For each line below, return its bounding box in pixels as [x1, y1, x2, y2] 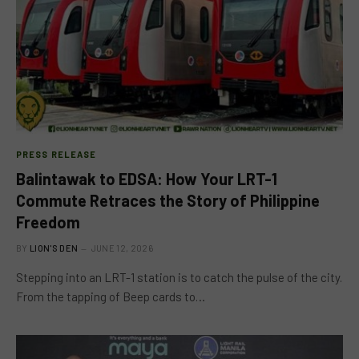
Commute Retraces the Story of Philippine [16, 191, 320, 210]
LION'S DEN [30, 243, 79, 253]
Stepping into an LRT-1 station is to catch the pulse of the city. [16, 270, 342, 284]
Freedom [16, 212, 80, 232]
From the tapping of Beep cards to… [16, 289, 205, 304]
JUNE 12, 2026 [91, 243, 153, 253]
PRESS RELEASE [16, 149, 97, 159]
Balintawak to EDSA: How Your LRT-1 [16, 169, 277, 188]
